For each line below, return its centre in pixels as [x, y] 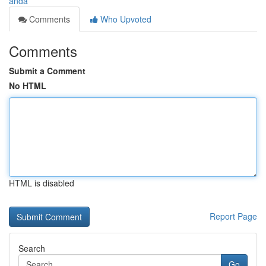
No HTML [28, 85]
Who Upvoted [125, 19]
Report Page [233, 216]
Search [32, 248]
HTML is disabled [42, 183]
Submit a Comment [47, 71]
